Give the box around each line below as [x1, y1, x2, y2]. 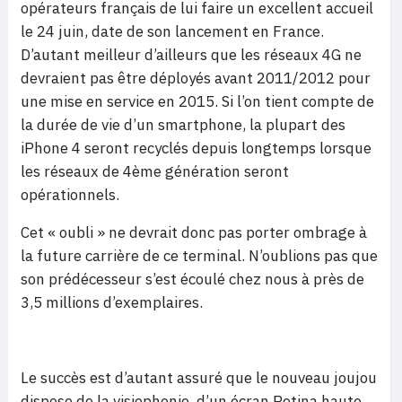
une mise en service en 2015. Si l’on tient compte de [21, 92, 374, 111]
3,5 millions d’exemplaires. [21, 293, 203, 312]
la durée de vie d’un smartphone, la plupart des [21, 115, 345, 135]
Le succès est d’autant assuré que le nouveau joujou [21, 368, 377, 388]
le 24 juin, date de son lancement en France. [21, 22, 324, 41]
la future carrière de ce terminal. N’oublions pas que [21, 246, 378, 266]
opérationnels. [21, 185, 119, 205]
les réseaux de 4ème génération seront [21, 162, 289, 181]
